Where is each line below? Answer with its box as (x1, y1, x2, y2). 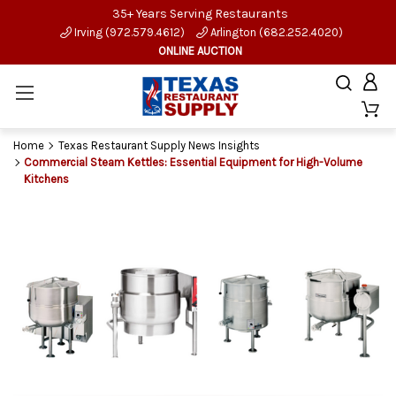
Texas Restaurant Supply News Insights (57, 139, 260, 152)
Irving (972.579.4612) (72, 26, 185, 39)
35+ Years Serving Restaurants (112, 6, 288, 21)
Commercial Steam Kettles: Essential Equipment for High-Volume (24, 156, 362, 169)
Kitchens (24, 172, 69, 186)
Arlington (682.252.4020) (208, 26, 343, 39)
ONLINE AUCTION (158, 44, 242, 57)
